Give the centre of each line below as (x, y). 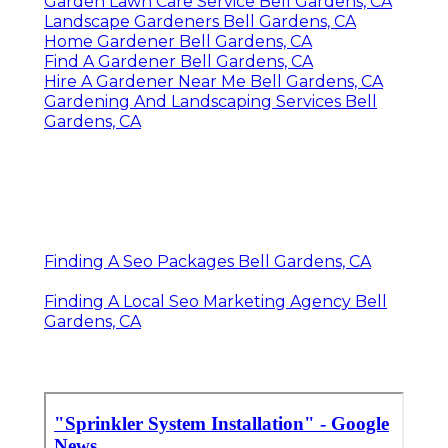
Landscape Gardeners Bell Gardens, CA (200, 21)
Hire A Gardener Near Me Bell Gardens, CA (213, 81)
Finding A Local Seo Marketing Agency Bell (215, 301)
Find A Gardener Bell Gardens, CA (178, 61)
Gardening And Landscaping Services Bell (210, 101)
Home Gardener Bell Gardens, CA (178, 41)
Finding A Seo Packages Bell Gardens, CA (207, 261)
